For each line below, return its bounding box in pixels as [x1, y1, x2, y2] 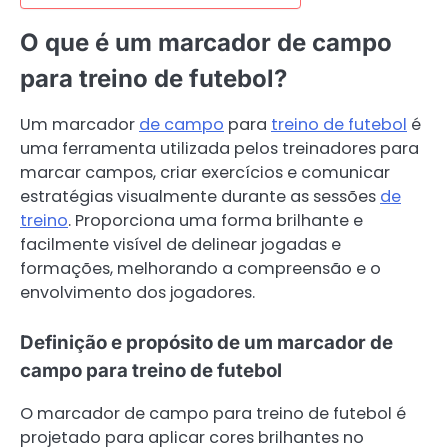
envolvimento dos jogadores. [20, 281, 255, 305]
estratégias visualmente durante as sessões [20, 185, 380, 209]
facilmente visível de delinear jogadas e [20, 233, 341, 257]
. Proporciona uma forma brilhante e [68, 209, 363, 233]
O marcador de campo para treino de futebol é [20, 401, 406, 425]
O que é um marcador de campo [20, 28, 392, 58]
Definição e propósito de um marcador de [20, 331, 393, 355]
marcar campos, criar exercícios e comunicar [20, 161, 390, 185]
